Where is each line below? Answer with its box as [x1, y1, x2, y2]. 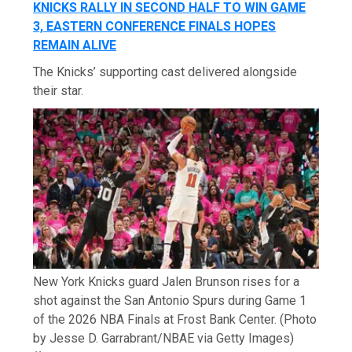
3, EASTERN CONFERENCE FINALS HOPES [33, 19, 277, 35]
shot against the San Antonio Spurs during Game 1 [33, 292, 307, 308]
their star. [33, 83, 84, 99]
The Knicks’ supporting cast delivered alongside [33, 64, 298, 80]
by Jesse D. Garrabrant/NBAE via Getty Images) [33, 330, 295, 346]
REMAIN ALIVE [33, 38, 117, 53]
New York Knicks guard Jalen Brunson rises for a [33, 273, 300, 289]
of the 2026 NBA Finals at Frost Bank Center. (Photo [33, 311, 317, 327]
